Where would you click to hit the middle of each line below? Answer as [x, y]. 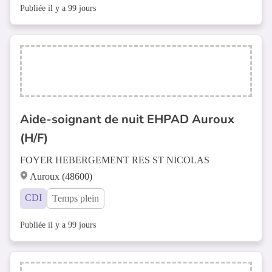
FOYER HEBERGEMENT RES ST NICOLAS [115, 160]
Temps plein [76, 198]
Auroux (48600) [61, 176]
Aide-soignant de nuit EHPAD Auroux [127, 119]
